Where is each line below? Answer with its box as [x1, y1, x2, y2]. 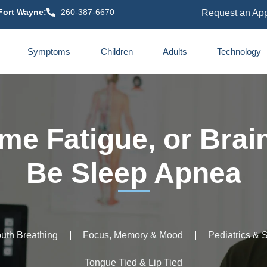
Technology [216, 46, 261, 57]
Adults [162, 46, 187, 57]
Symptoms [27, 46, 71, 57]
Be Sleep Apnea [26, 157, 241, 190]
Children [100, 46, 133, 57]
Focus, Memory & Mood [83, 230, 183, 241]
